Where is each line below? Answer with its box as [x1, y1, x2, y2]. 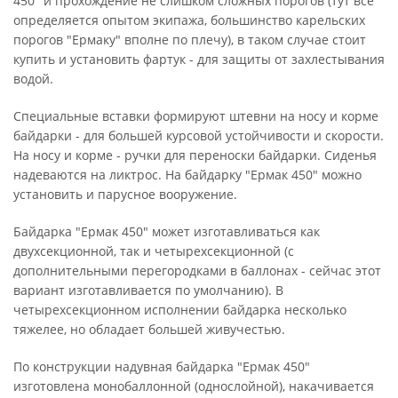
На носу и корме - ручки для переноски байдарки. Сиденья [13, 147, 377, 163]
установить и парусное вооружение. [13, 186, 237, 203]
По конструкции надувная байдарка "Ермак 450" [13, 358, 310, 375]
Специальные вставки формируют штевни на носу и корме [13, 107, 378, 124]
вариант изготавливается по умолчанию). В [13, 282, 283, 298]
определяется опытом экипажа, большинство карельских [13, 12, 365, 28]
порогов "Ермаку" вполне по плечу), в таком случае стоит [13, 31, 366, 48]
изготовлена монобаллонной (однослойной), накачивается [13, 378, 374, 394]
